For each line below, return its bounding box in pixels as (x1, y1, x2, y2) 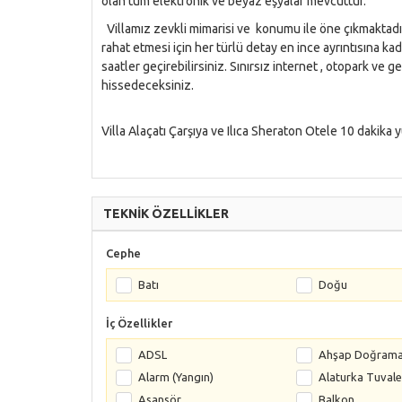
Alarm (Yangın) (138, 371, 214, 383)
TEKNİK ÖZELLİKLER (103, 206, 229, 221)
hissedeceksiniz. (101, 78, 194, 92)
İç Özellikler (106, 317, 172, 329)
